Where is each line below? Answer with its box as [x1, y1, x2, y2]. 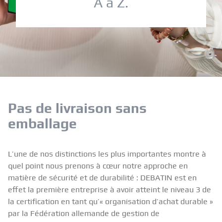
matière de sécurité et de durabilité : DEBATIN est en [8, 173, 197, 183]
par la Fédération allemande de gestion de [8, 209, 160, 219]
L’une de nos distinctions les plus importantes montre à [8, 149, 206, 159]
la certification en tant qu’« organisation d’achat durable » [8, 197, 213, 207]
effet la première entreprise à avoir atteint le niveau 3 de [8, 185, 211, 195]
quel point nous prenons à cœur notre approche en [8, 161, 188, 171]
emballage [8, 115, 77, 132]
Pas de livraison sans [8, 100, 147, 116]
